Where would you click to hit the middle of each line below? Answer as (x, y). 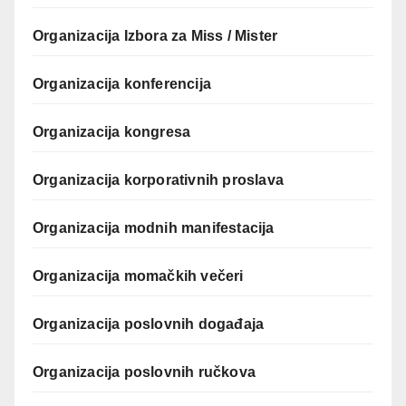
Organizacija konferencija (124, 84)
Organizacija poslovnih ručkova (146, 372)
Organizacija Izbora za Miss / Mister (155, 36)
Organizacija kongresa (114, 132)
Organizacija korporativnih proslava (158, 180)
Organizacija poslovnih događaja (149, 324)
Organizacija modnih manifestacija (155, 228)
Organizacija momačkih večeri (140, 276)
